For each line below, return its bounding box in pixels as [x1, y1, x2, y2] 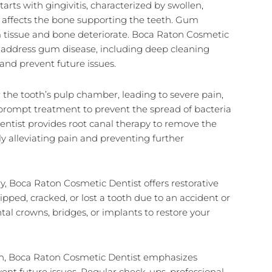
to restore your [142, 206, 210, 218]
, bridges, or [48, 206, 102, 218]
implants [102, 206, 142, 218]
